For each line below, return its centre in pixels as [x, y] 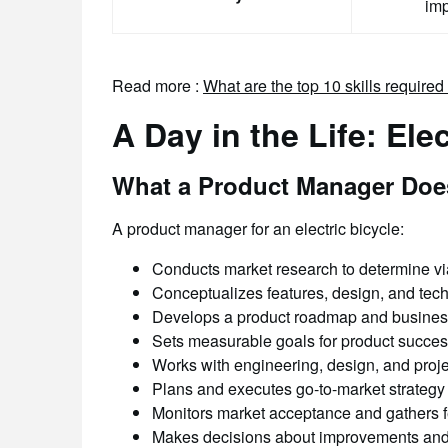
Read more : [157, 85]
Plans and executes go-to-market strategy [298, 388]
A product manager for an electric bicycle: [258, 228]
